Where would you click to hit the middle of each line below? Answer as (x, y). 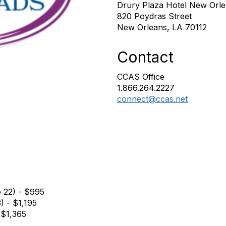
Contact (145, 57)
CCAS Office (141, 77)
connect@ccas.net (152, 99)
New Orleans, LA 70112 (162, 27)
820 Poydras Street (154, 16)
